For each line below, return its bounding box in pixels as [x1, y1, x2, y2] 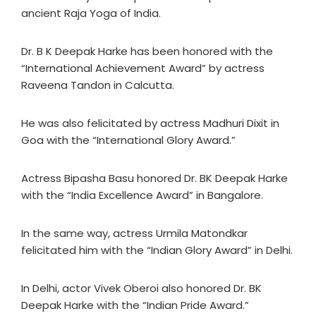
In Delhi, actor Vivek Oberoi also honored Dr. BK [21, 281, 262, 296]
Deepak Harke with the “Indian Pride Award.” [21, 298, 249, 312]
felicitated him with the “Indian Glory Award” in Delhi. [21, 243, 293, 257]
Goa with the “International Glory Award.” [21, 133, 236, 147]
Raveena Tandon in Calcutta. [21, 78, 174, 92]
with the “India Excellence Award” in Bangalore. [21, 188, 263, 202]
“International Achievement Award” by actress [21, 61, 265, 75]
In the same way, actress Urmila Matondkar [21, 226, 248, 241]
